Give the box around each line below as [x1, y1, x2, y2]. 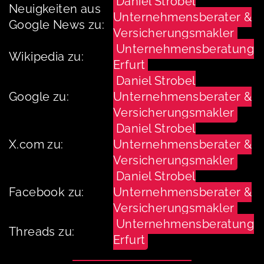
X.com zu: [9, 137, 64, 151]
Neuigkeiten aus [9, 1, 101, 16]
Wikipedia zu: [9, 49, 84, 64]
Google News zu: [9, 17, 104, 32]
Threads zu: [9, 224, 75, 239]
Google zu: [9, 89, 69, 104]
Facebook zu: [9, 184, 84, 199]
